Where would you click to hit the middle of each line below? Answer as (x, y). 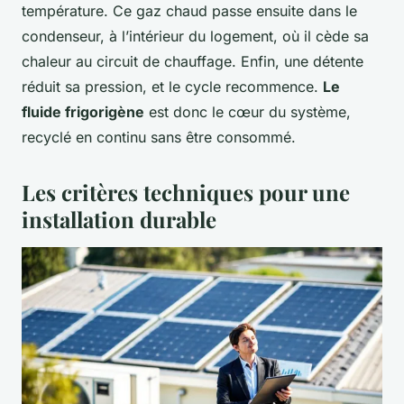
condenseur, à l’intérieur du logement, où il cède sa (195, 37)
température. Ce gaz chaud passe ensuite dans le (189, 11)
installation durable (119, 220)
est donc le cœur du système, (248, 112)
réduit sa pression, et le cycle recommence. (172, 87)
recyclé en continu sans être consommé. (159, 138)
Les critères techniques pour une (186, 193)
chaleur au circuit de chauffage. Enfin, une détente (193, 62)
